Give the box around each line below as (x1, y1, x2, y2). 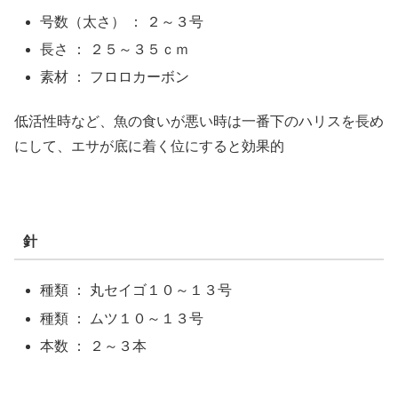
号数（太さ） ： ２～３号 (40, 13, 204, 29)
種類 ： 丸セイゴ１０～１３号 (40, 283, 233, 298)
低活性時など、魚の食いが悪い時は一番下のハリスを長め (14, 114, 384, 130)
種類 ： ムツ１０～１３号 (40, 310, 204, 326)
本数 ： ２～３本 (40, 338, 147, 354)
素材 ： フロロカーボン (40, 68, 190, 84)
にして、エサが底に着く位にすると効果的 (14, 139, 284, 155)
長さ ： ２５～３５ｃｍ (40, 41, 190, 57)
